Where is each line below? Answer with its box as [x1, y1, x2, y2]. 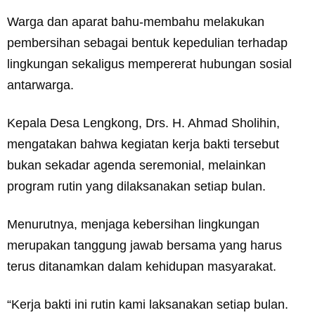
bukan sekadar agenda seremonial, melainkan [7, 158, 266, 173]
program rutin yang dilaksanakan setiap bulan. [7, 179, 266, 194]
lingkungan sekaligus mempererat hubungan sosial [7, 57, 292, 72]
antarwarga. [7, 78, 74, 93]
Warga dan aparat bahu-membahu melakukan [7, 15, 264, 30]
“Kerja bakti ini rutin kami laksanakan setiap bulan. [7, 297, 288, 312]
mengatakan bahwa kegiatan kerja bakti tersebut [7, 137, 279, 152]
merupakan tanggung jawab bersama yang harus [7, 238, 282, 253]
